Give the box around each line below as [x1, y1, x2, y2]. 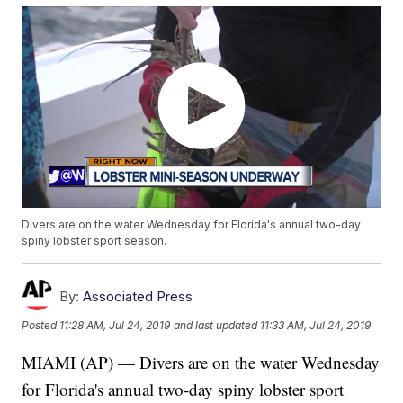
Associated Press [83, 288, 193, 306]
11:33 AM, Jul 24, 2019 [260, 318, 372, 332]
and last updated [174, 318, 258, 332]
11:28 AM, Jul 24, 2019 [59, 318, 171, 332]
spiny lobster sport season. [22, 234, 167, 248]
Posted [22, 318, 60, 332]
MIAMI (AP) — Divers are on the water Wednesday [22, 351, 381, 374]
